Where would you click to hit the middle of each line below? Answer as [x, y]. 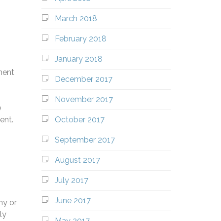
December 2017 [83, 79]
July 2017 [71, 180]
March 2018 [76, 18]
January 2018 [78, 59]
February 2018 [80, 39]
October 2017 [79, 120]
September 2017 [85, 140]
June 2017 [73, 201]
